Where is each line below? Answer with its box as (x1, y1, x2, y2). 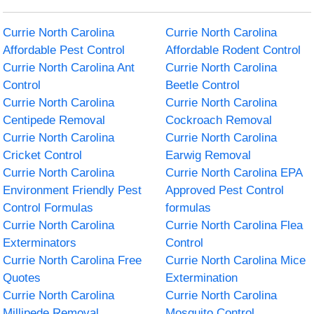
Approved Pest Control (165, 183, 284, 197)
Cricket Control (3, 148, 83, 162)
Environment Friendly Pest (3, 183, 142, 197)
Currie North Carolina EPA (165, 165, 302, 179)
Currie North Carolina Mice (165, 253, 306, 267)
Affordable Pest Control (3, 43, 125, 57)
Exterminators (3, 235, 77, 250)
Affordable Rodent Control (165, 43, 301, 57)
